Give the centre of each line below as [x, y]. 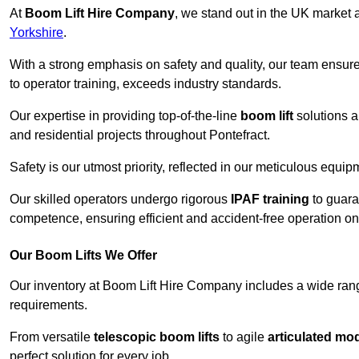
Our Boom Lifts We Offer [83, 256]
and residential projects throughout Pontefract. [140, 135]
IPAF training [270, 200]
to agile [244, 337]
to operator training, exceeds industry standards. [145, 84]
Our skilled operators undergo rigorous [120, 200]
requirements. [48, 305]
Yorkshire [36, 33]
